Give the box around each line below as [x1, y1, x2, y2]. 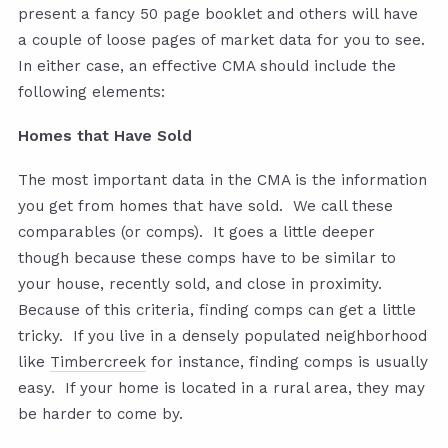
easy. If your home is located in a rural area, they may [18, 379, 425, 398]
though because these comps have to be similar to [18, 249, 396, 268]
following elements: [18, 83, 165, 102]
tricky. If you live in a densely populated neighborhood [18, 327, 427, 346]
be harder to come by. [18, 405, 183, 424]
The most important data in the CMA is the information [18, 171, 427, 190]
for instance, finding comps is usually [146, 353, 428, 372]
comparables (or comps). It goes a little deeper [18, 223, 375, 242]
